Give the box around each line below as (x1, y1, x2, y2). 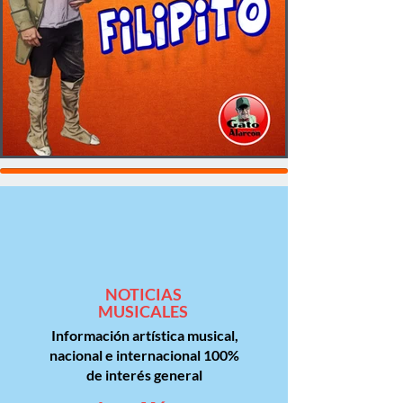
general (151, 365, 202, 383)
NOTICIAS (104, 283, 182, 304)
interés (105, 365, 151, 383)
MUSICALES (98, 300, 188, 321)
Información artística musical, (50, 326, 238, 344)
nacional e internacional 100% (49, 345, 239, 363)
